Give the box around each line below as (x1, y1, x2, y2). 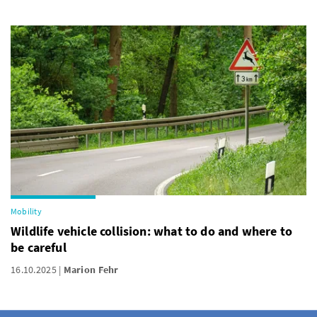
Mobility (11, 206, 42, 217)
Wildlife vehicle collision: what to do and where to (11, 223, 293, 239)
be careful (11, 239, 67, 255)
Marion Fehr (63, 263, 119, 276)
